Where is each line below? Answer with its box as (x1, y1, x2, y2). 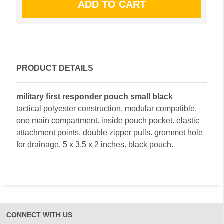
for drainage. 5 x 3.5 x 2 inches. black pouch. (16, 140, 173, 149)
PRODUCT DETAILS (16, 64, 93, 73)
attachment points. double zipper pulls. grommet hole (16, 128, 203, 137)
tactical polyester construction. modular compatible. (16, 104, 197, 113)
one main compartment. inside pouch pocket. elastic (16, 116, 199, 125)
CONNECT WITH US (6, 211, 72, 219)
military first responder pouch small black (16, 92, 173, 101)
